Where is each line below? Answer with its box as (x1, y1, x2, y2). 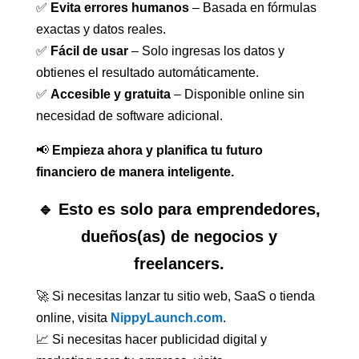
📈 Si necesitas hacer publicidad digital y (35, 333, 267, 347)
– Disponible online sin (170, 87, 305, 102)
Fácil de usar (50, 44, 128, 58)
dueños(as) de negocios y (81, 228, 278, 246)
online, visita (35, 311, 107, 325)
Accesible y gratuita (50, 87, 171, 102)
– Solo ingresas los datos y (127, 44, 284, 58)
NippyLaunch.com (110, 311, 223, 325)
